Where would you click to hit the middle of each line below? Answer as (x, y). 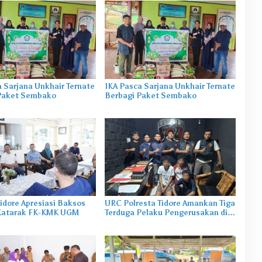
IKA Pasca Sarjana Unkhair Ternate (170, 86)
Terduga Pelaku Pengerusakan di (166, 212)
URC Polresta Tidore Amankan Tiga (170, 203)
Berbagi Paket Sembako (150, 95)
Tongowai (122, 222)
